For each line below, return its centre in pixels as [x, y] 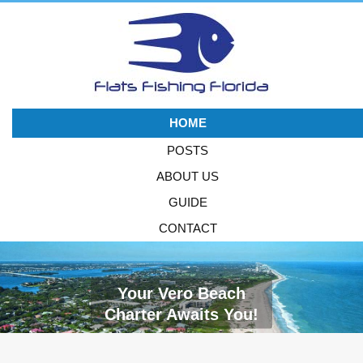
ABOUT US [188, 176]
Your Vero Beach [181, 293]
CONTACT [188, 228]
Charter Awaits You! [181, 314]
